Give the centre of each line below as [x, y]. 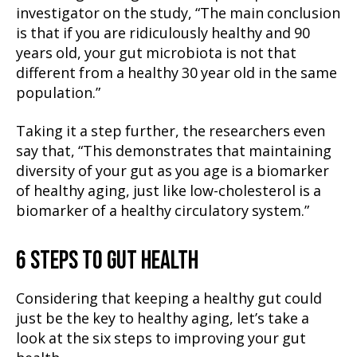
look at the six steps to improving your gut [161, 339]
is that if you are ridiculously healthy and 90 [163, 34]
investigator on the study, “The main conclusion [178, 14]
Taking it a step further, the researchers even [171, 131]
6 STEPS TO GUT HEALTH [107, 261]
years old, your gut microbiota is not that [156, 54]
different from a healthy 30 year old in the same [177, 74]
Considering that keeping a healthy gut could [169, 299]
